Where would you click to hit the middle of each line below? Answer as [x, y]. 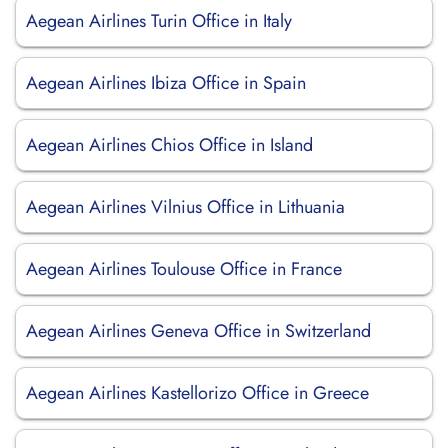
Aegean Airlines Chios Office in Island [172, 145]
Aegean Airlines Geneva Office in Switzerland [198, 331]
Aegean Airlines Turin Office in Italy [159, 21]
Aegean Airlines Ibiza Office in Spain [168, 83]
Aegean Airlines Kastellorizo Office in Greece [197, 393]
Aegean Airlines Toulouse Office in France [184, 269]
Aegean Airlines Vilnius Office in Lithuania [185, 207]
